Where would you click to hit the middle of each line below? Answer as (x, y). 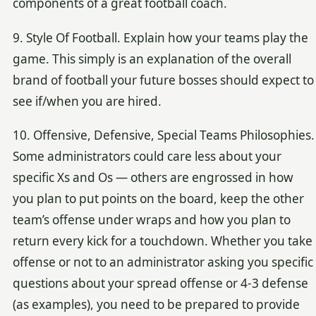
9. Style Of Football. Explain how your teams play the (160, 37)
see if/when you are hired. (87, 101)
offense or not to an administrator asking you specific (163, 262)
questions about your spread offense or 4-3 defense (160, 283)
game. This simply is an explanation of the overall (152, 59)
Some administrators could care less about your (147, 156)
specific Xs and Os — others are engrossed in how (153, 177)
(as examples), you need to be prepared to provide (156, 304)
